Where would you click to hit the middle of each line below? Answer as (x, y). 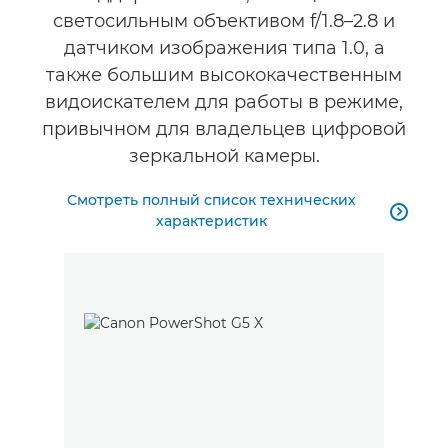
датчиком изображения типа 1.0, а (224, 48)
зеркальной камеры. (224, 156)
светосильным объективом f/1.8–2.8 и (224, 21)
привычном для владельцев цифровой (224, 129)
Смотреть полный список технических (211, 200)
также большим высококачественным (224, 75)
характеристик (211, 221)
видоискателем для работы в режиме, (224, 102)
